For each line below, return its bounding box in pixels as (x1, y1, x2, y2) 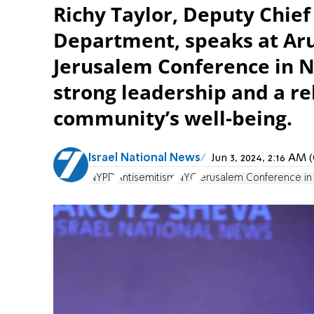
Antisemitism (116, 173, 176, 184)
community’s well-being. (53, 104, 292, 131)
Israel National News (88, 152, 200, 164)
